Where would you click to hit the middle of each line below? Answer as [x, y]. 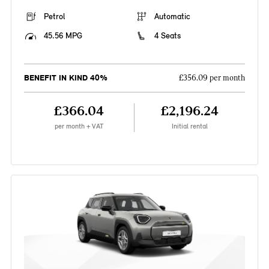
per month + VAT [79, 126]
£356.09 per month [212, 78]
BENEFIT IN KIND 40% [65, 78]
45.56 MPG [63, 36]
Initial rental [190, 126]
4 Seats [168, 36]
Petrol [54, 17]
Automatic [172, 17]
